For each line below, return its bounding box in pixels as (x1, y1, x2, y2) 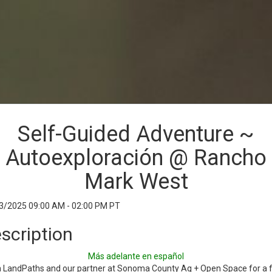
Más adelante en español (88, 251, 184, 261)
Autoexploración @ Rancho (5, 145, 267, 171)
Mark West (84, 169, 188, 194)
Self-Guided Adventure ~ (18, 121, 254, 147)
